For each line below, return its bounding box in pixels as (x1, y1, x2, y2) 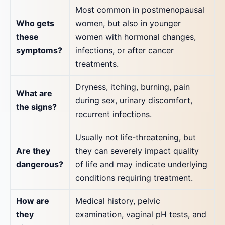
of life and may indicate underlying (75, 159, 208, 169)
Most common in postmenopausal (75, 5, 205, 15)
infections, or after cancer (75, 45, 174, 55)
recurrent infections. (75, 109, 152, 119)
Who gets (16, 18, 55, 28)
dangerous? (16, 159, 64, 169)
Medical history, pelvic (75, 196, 161, 206)
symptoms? (16, 45, 63, 55)
